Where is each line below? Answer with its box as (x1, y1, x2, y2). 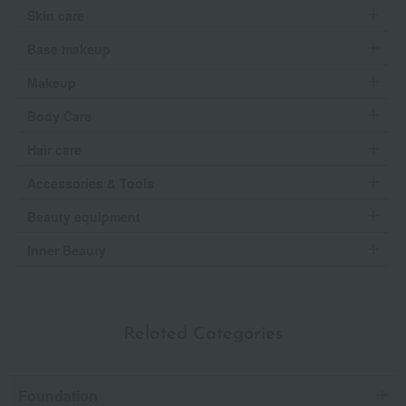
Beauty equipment (27, 208, 140, 227)
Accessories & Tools (27, 174, 154, 193)
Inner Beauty (27, 241, 106, 260)
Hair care (27, 140, 82, 159)
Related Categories (123, 325, 283, 344)
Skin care (27, 6, 84, 25)
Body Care (27, 107, 92, 126)
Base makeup (27, 40, 111, 59)
